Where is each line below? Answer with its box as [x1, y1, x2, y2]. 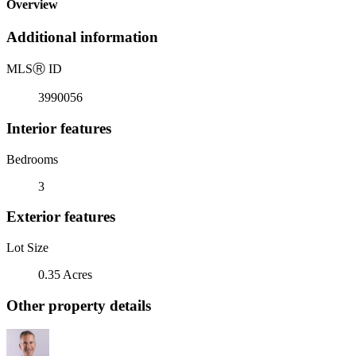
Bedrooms [6, 152, 58, 166]
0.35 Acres [38, 267, 92, 281]
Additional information [6, 29, 158, 46]
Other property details [6, 296, 151, 314]
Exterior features [6, 208, 115, 226]
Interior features [6, 119, 111, 137]
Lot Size [6, 240, 48, 254]
